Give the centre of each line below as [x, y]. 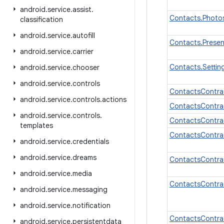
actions [114, 99]
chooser [86, 67]
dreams [84, 157]
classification [41, 19]
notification [91, 205]
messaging [90, 189]
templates [36, 125]
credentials [91, 141]
